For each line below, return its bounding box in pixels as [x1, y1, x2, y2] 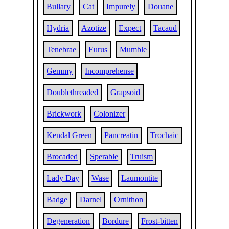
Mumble [120, 45, 147, 54]
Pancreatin [104, 131, 139, 140]
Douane [148, 2, 174, 11]
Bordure [102, 217, 129, 225]
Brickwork [47, 109, 82, 118]
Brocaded [47, 152, 78, 161]
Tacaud [153, 24, 177, 32]
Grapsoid [110, 88, 141, 97]
